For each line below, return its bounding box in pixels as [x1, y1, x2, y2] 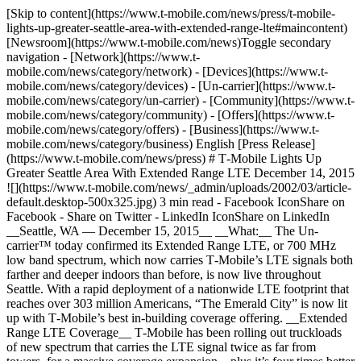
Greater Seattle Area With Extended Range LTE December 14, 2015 [6, 166, 355, 180]
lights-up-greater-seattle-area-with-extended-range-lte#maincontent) [6, 21, 347, 35]
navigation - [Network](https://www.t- [6, 50, 200, 64]
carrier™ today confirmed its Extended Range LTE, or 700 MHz [6, 239, 336, 252]
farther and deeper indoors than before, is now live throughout [6, 268, 321, 281]
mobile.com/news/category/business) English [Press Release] [6, 137, 315, 151]
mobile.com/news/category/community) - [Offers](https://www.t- [6, 108, 334, 122]
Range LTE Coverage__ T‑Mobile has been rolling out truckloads [6, 326, 342, 339]
